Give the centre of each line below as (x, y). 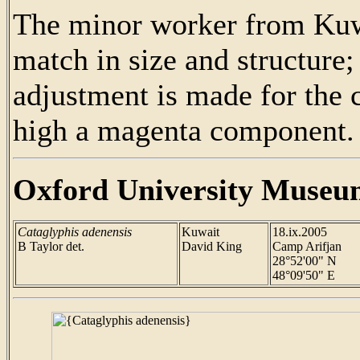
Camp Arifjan (307, 246)
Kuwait (200, 232)
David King (212, 246)
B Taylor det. (51, 246)
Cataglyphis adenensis (75, 232)
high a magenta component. (184, 130)
